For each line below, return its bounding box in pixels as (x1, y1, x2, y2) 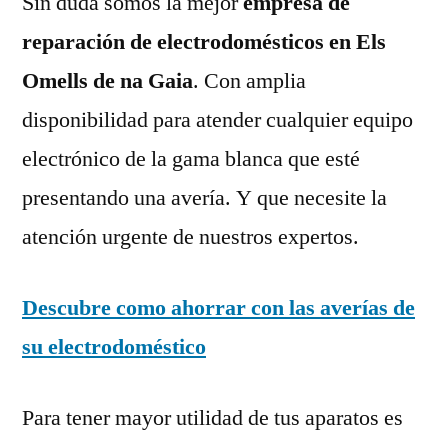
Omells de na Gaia (22, 66, 193, 95)
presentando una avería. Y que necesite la (22, 183, 387, 212)
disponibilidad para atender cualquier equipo (22, 105, 413, 134)
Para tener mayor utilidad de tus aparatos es (22, 403, 403, 432)
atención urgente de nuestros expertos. (22, 222, 359, 251)
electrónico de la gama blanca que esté (22, 144, 360, 173)
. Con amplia (193, 66, 306, 95)
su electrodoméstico (22, 332, 206, 361)
